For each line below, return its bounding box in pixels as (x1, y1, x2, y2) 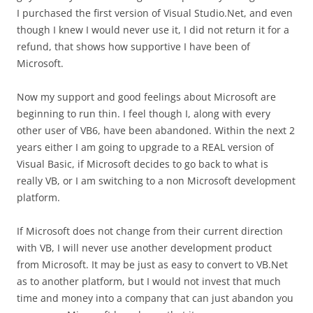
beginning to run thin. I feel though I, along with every (17, 107, 270, 120)
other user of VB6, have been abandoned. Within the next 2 (17, 124, 295, 137)
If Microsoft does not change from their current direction (17, 224, 283, 238)
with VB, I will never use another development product (17, 241, 272, 254)
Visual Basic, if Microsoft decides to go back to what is (17, 157, 268, 170)
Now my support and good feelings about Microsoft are (17, 90, 276, 103)
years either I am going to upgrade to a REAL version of (17, 140, 274, 154)
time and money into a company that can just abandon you (17, 291, 293, 305)
